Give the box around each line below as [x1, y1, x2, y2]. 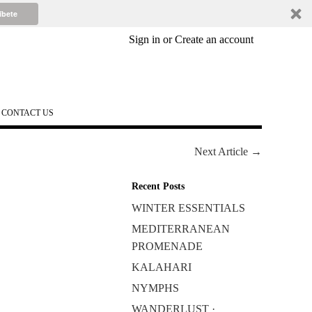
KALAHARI [131, 261, 192, 273]
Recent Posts [131, 181, 185, 192]
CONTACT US [1, 108, 54, 118]
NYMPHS [131, 282, 179, 294]
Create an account [174, 33, 253, 45]
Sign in [128, 33, 160, 45]
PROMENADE [131, 240, 203, 252]
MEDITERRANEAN [131, 223, 230, 235]
